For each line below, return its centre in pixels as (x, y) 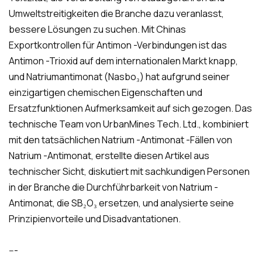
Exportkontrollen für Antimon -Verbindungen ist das (118, 45)
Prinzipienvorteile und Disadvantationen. (95, 219)
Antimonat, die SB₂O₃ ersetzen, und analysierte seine (121, 203)
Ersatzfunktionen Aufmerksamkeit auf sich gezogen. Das (130, 108)
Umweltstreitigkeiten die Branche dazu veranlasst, (116, 14)
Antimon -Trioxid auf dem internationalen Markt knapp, (123, 61)
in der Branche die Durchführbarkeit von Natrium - (113, 187)
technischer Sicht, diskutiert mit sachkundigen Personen (129, 172)
